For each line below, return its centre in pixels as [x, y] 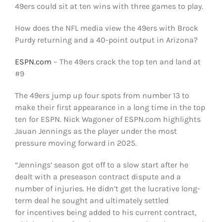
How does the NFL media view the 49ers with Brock [106, 28]
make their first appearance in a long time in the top [110, 107]
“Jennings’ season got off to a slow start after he [101, 165]
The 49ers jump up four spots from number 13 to [102, 95]
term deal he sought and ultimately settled [91, 200]
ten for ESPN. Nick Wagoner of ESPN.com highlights [108, 119]
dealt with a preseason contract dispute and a [98, 176]
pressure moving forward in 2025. [76, 143]
